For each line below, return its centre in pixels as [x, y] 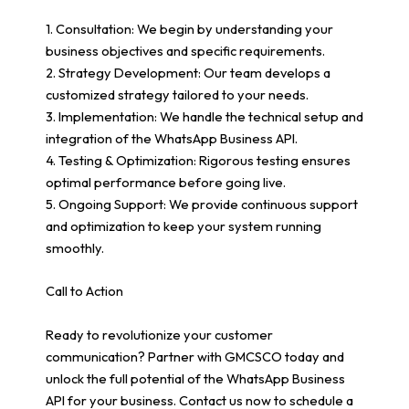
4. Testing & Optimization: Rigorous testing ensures [198, 160]
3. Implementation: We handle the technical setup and [204, 116]
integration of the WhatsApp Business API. [172, 138]
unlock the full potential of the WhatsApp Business [195, 378]
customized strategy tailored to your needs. [177, 94]
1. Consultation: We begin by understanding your [189, 28]
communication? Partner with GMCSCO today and [195, 356]
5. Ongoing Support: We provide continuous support [202, 204]
